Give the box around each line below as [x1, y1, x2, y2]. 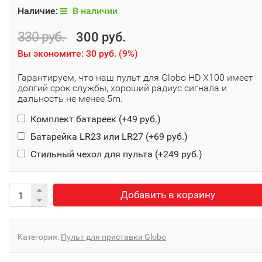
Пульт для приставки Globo [61, 232, 166, 242]
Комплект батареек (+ [28, 113, 127, 125]
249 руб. [163, 149, 199, 160]
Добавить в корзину [120, 189, 215, 201]
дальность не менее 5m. [18, 93, 123, 105]
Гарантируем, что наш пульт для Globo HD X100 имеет [18, 72, 253, 84]
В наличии [70, 5, 118, 17]
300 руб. [76, 30, 126, 45]
